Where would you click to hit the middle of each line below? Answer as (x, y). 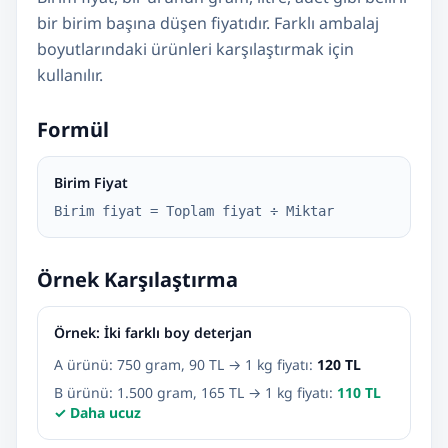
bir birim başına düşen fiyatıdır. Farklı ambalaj (208, 23)
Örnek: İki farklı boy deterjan (153, 332)
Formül (73, 129)
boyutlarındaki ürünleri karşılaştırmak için (195, 49)
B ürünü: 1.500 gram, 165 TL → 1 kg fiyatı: (195, 392)
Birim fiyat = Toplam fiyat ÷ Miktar (194, 211)
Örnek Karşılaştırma (137, 279)
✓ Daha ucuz (97, 412)
